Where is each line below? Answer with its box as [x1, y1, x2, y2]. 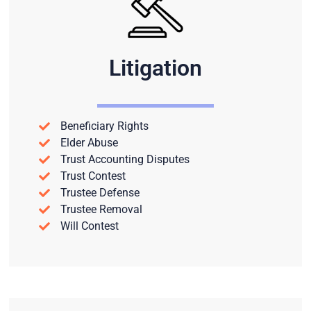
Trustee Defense [60, 185, 140, 199]
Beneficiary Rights [60, 119, 149, 133]
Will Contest [60, 219, 119, 233]
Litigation [109, 54, 202, 81]
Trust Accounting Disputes [60, 152, 190, 166]
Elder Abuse [60, 135, 118, 149]
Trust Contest [60, 169, 126, 183]
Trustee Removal [60, 202, 142, 216]
